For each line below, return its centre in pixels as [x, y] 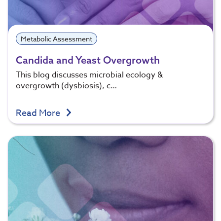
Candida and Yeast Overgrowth [88, 60]
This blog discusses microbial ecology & [89, 75]
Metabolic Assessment [56, 39]
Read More [39, 113]
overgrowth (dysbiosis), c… [66, 86]
